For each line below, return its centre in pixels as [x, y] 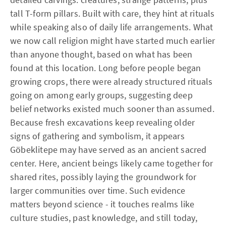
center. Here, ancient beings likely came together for [112, 163]
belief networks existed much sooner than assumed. [112, 109]
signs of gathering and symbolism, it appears [97, 136]
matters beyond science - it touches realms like [102, 204]
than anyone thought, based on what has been [101, 54]
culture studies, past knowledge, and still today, [104, 218]
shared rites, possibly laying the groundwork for [103, 177]
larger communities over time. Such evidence [98, 190]
